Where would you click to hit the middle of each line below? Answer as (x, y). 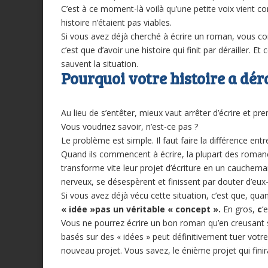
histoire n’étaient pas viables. (116, 23)
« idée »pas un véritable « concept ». (142, 209)
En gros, (239, 209)
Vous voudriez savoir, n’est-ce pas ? (130, 127)
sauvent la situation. (100, 64)
